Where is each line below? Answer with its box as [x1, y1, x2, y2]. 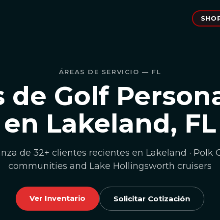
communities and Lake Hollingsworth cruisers [8, 161, 212, 171]
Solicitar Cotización [113, 194, 190, 203]
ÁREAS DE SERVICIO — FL [58, 68, 162, 76]
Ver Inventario [29, 193, 85, 203]
